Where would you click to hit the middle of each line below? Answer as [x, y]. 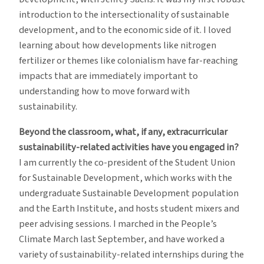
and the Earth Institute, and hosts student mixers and [129, 208]
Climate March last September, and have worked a [122, 239]
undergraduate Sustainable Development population [129, 193]
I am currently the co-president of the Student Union [127, 162]
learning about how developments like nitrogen [118, 46]
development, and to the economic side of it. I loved [125, 30]
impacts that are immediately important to [108, 76]
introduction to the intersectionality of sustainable [124, 15]
